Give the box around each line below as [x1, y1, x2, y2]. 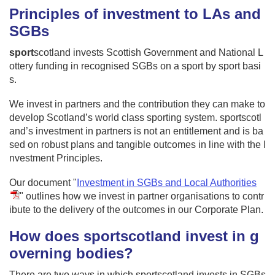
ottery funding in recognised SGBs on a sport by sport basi [9, 60, 261, 71]
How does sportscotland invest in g [9, 227, 259, 244]
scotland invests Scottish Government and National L [34, 47, 263, 58]
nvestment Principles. [9, 152, 103, 163]
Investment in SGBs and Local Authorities [77, 177, 257, 188]
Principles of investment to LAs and [9, 5, 261, 22]
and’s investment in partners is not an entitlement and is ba [9, 125, 263, 136]
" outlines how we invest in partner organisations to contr [20, 190, 264, 201]
